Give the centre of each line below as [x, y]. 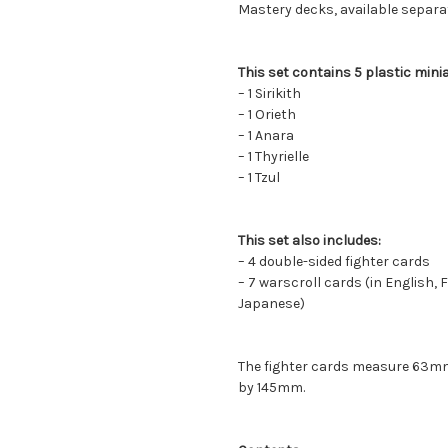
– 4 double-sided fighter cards [334, 261]
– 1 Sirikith [269, 93]
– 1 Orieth [267, 114]
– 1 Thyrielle [273, 156]
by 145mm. [271, 387]
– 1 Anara [266, 135]
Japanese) [271, 303]
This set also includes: [309, 240]
